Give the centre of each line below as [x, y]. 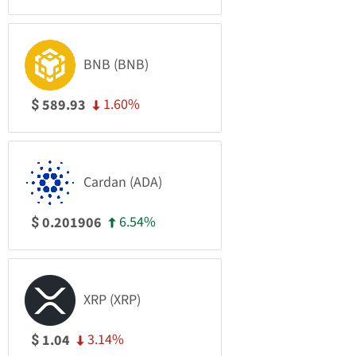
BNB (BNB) [116, 65]
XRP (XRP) [112, 300]
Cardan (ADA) [123, 182]
